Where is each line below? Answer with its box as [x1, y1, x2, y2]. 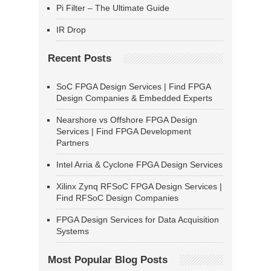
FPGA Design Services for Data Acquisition [56, 215, 219, 225]
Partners [56, 138, 89, 148]
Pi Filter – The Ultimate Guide [56, 3, 169, 13]
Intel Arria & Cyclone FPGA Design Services [56, 160, 223, 170]
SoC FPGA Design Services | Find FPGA [56, 82, 211, 92]
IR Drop [56, 25, 86, 35]
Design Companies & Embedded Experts [56, 93, 212, 103]
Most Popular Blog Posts [48, 254, 168, 266]
